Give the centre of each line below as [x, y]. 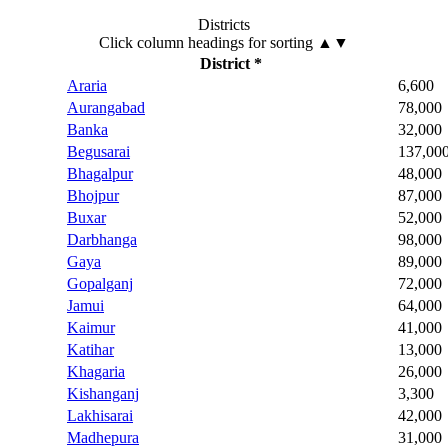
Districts [224, 25]
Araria [87, 86]
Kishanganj [103, 394]
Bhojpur [93, 196]
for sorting [280, 43]
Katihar [90, 350]
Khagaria [96, 372]
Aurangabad [106, 108]
